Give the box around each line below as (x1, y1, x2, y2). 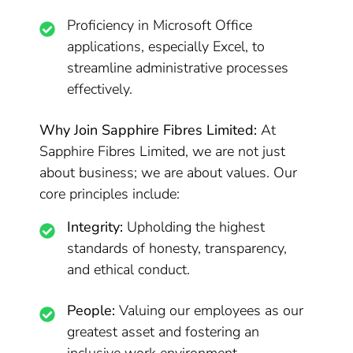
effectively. (67, 80, 133, 98)
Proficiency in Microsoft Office (67, 16, 253, 35)
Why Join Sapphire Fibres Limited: (39, 121, 258, 139)
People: (67, 301, 116, 320)
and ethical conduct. (67, 260, 191, 279)
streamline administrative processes (67, 58, 289, 77)
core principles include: (39, 184, 180, 203)
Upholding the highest (123, 217, 266, 236)
